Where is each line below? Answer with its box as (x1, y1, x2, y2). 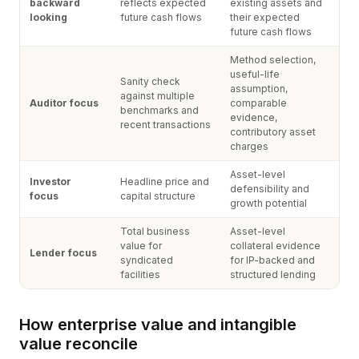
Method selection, (230, 54, 316, 66)
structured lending (230, 268, 316, 280)
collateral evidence (230, 240, 321, 252)
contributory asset (230, 126, 316, 138)
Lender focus (30, 247, 97, 259)
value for (120, 240, 162, 252)
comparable (230, 97, 287, 109)
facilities (120, 268, 160, 280)
